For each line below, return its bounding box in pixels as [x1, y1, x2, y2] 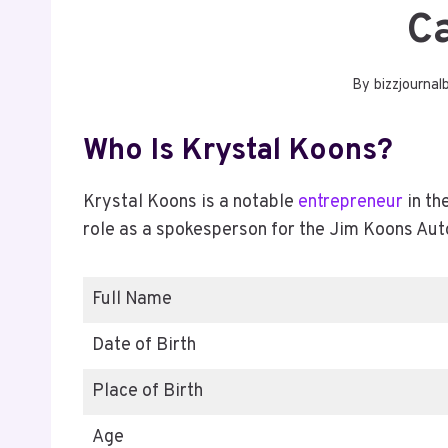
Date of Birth [92, 333, 196, 357]
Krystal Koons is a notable [83, 190, 298, 214]
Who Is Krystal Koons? [83, 132, 393, 170]
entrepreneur [298, 190, 403, 214]
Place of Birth [92, 379, 203, 403]
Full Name [92, 287, 172, 311]
